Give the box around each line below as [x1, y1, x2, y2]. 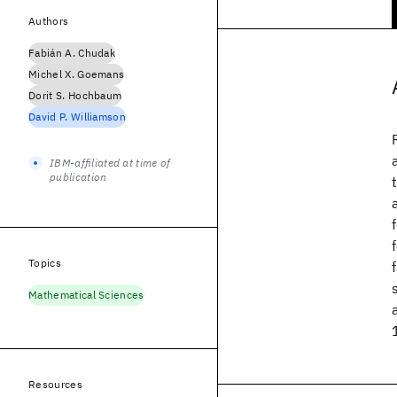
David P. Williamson [28, 110, 127, 123]
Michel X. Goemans [28, 67, 125, 81]
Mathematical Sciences [28, 288, 144, 301]
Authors [28, 14, 69, 27]
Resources [28, 378, 82, 391]
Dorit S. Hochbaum [28, 89, 122, 102]
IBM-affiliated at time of [50, 156, 171, 169]
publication [50, 170, 107, 183]
